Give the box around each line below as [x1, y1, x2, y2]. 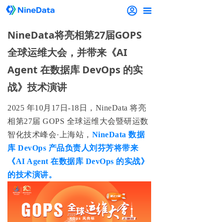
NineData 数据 [92, 130, 145, 139]
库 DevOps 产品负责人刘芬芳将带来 [7, 144, 138, 152]
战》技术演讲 [7, 80, 67, 94]
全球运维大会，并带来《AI [7, 46, 127, 59]
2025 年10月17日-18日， [7, 104, 96, 112]
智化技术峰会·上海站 [7, 130, 84, 139]
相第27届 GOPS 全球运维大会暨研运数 [7, 117, 149, 125]
